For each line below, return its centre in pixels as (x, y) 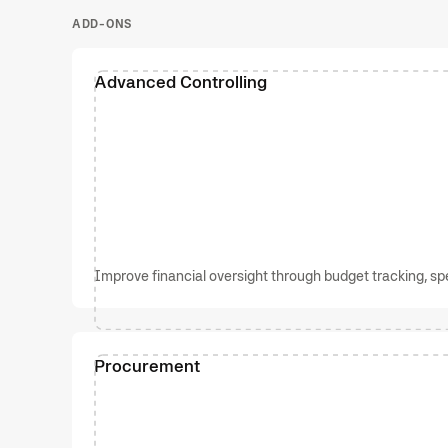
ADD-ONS (102, 23)
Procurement (147, 365)
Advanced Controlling (180, 81)
